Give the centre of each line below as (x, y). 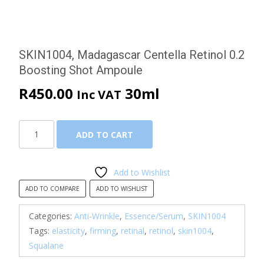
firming (103, 230)
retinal (133, 230)
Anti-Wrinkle (97, 216)
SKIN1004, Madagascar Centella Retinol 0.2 (132, 55)
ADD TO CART (105, 134)
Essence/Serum (154, 216)
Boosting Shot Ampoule (81, 70)
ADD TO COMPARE (52, 188)
